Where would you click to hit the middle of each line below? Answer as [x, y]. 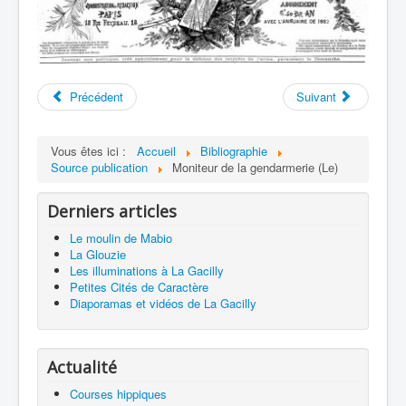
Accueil [156, 151]
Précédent [97, 97]
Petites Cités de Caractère [139, 287]
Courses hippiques [118, 394]
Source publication [99, 168]
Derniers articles [112, 212]
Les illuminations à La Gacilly [147, 271]
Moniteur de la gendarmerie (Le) [255, 168]
